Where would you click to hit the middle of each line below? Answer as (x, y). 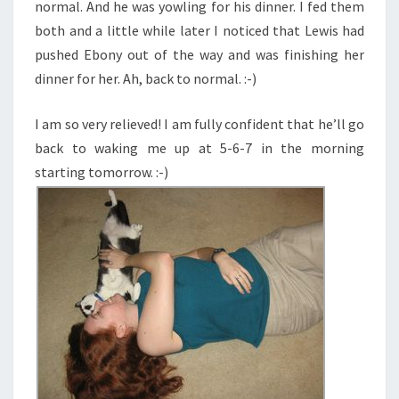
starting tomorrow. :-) (102, 172)
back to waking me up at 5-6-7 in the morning (199, 148)
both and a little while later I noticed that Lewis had (199, 30)
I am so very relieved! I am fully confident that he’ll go (199, 124)
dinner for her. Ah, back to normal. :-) (146, 78)
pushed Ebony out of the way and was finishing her (199, 54)
